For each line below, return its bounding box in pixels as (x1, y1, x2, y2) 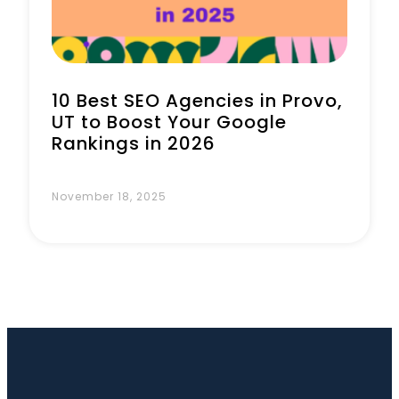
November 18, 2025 (52, 189, 167, 204)
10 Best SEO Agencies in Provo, (52, 88, 343, 113)
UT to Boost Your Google (52, 110, 287, 134)
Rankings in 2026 (52, 131, 216, 156)
